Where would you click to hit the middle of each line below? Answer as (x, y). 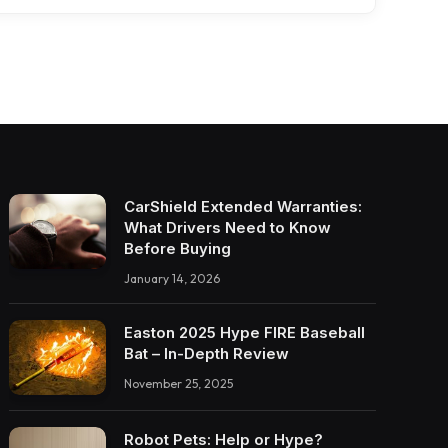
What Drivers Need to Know (228, 227)
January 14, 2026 (172, 278)
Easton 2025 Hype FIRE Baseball (245, 332)
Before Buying (178, 248)
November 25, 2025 (179, 383)
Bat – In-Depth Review (207, 353)
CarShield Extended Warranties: (243, 206)
